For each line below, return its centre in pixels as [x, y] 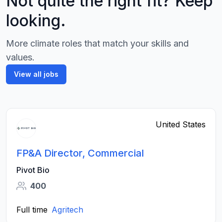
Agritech [67, 210]
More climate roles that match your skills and [97, 43]
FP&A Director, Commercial [80, 153]
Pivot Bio [33, 170]
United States [181, 124]
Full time [32, 210]
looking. [36, 21]
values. [20, 57]
